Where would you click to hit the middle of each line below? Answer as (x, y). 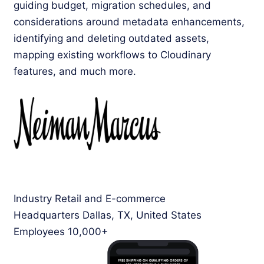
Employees (39, 232)
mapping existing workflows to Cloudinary (112, 55)
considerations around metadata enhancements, (129, 22)
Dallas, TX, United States (141, 215)
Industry (33, 199)
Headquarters (47, 215)
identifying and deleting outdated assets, (111, 39)
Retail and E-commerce (109, 199)
